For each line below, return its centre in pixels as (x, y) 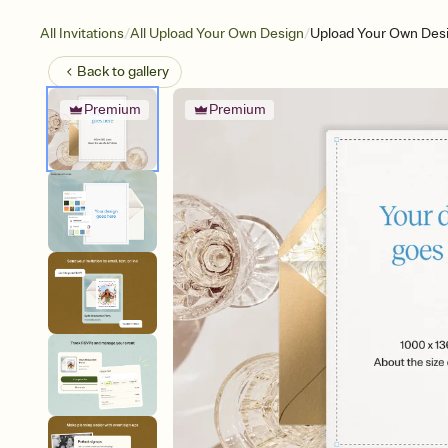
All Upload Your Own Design (217, 33)
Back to (102, 71)
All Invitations (82, 33)
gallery (148, 71)
